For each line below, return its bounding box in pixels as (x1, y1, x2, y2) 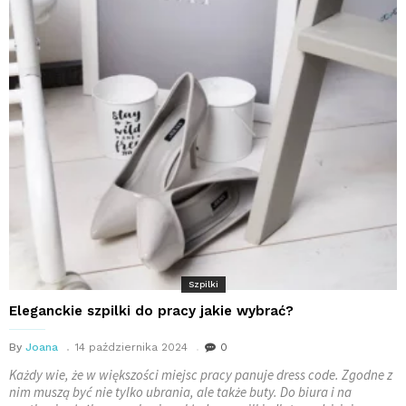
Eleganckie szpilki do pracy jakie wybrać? (9, 303, 294, 320)
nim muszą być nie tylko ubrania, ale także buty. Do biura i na (9, 383, 352, 401)
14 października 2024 (75, 341, 188, 354)
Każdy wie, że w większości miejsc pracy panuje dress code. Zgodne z (9, 366, 392, 384)
